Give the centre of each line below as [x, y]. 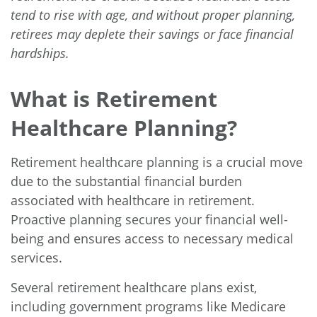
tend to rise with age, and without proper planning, [153, 15]
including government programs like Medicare [148, 307]
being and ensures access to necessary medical [152, 239]
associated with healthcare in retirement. [133, 201]
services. [40, 258]
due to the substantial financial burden [126, 181]
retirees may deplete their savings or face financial [152, 34]
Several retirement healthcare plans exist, [134, 288]
